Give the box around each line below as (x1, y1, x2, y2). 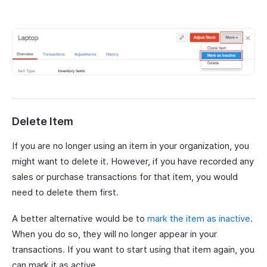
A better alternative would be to (12, 212, 147, 224)
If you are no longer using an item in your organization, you (12, 139, 249, 151)
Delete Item (12, 114, 73, 128)
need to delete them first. (12, 186, 119, 198)
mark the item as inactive (147, 212, 250, 224)
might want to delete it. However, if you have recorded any (12, 155, 254, 167)
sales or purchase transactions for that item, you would (12, 170, 238, 182)
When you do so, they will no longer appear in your (12, 228, 217, 240)
